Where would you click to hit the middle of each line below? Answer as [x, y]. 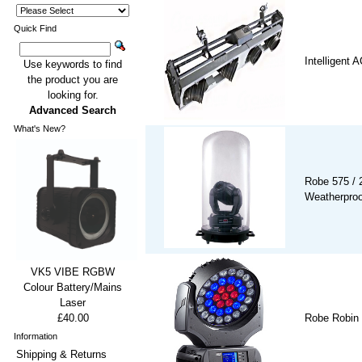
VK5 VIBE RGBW [73, 272]
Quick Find [35, 28]
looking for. [73, 95]
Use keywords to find [73, 64]
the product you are [73, 80]
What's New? [40, 128]
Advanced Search [73, 110]
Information [36, 336]
